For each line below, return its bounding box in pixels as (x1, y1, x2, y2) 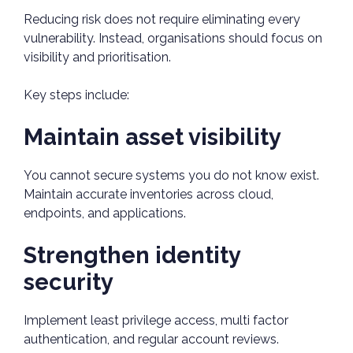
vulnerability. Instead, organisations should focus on (24, 31, 322, 46)
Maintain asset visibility (24, 124, 281, 151)
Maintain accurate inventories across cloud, (24, 187, 273, 203)
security (24, 269, 113, 296)
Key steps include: (24, 87, 132, 103)
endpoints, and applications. (24, 206, 186, 221)
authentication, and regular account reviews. (24, 332, 279, 347)
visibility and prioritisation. (24, 50, 174, 65)
